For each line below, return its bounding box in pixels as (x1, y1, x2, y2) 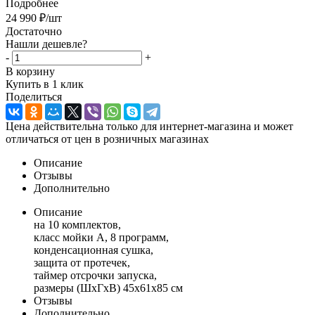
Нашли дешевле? (6, 37, 87, 50)
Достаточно (6, 25, 62, 37)
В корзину (6, 65, 55, 77)
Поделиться (6, 90, 62, 103)
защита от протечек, (34, 256, 130, 269)
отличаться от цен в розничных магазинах (6, 132, 209, 145)
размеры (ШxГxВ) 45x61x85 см (34, 281, 183, 294)
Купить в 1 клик (6, 77, 84, 90)
